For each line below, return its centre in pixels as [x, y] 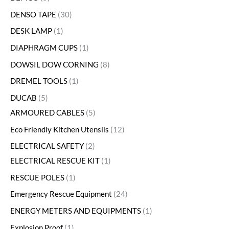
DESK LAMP [31, 31]
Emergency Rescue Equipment [61, 194]
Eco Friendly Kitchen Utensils [60, 129]
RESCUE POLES [37, 177]
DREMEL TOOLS [39, 81]
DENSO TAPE [33, 14]
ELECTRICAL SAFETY [47, 146]
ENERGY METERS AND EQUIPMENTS [76, 211]
